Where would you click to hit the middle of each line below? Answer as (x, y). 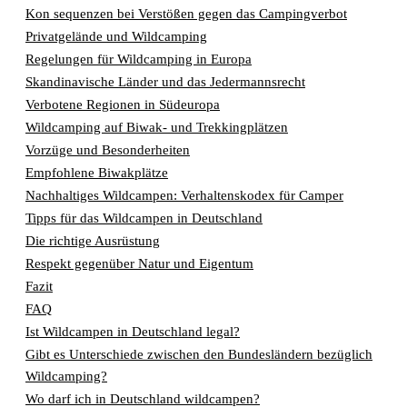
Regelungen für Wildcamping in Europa (139, 59)
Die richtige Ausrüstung (93, 241)
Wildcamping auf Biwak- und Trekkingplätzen (157, 127)
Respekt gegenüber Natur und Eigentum (139, 263)
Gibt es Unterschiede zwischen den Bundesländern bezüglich (199, 354)
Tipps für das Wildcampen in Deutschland (144, 218)
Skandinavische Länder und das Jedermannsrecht (165, 82)
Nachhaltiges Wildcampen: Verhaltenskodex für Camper (184, 195)
